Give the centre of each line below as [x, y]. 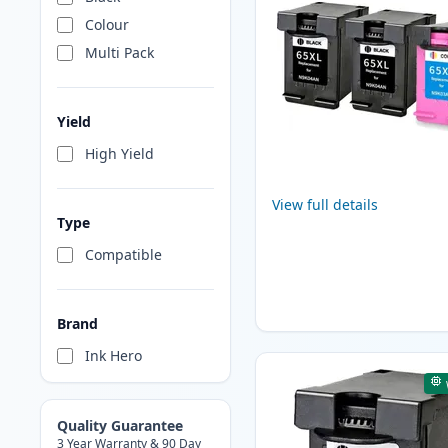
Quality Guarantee [120, 426]
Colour [107, 25]
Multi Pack [119, 53]
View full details [324, 205]
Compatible [123, 255]
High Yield [119, 154]
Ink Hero [113, 356]
